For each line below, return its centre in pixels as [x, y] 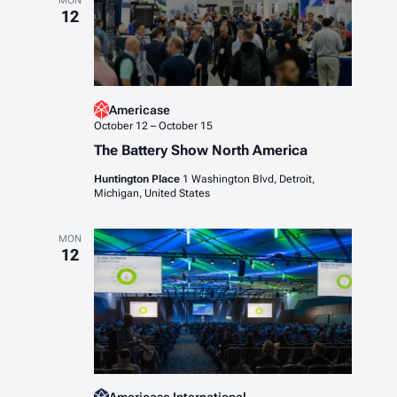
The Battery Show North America [200, 151]
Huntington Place [138, 179]
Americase [139, 109]
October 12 [121, 126]
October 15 [185, 126]
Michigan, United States [152, 194]
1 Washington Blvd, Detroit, [248, 179]
